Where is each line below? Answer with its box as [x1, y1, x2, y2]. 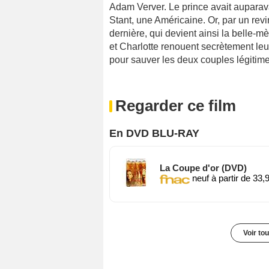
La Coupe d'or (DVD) [160, 162, 247, 173]
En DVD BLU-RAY [109, 127, 199, 139]
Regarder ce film [115, 96, 236, 115]
